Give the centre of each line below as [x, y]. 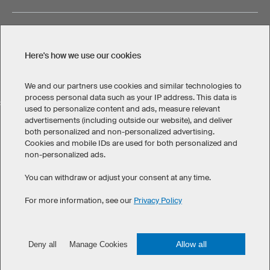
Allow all [191, 244]
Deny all [42, 244]
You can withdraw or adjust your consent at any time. [118, 177]
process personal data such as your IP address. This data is [131, 97]
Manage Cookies [99, 244]
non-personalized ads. [65, 155]
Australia [166, 125]
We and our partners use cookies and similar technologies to [133, 86]
